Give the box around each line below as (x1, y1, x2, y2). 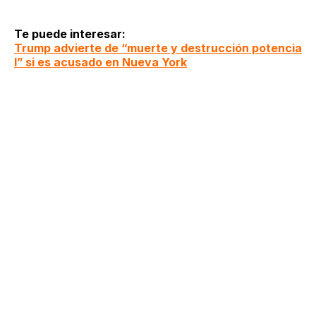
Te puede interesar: (14, 26, 126, 41)
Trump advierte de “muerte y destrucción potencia (14, 40, 302, 55)
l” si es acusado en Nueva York (14, 54, 187, 69)
